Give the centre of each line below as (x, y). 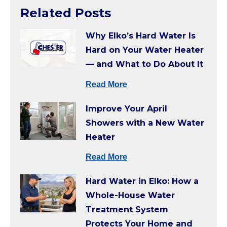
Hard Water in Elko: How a (142, 181)
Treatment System (127, 209)
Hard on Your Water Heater (144, 50)
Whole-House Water (130, 195)
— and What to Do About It (144, 64)
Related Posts (66, 13)
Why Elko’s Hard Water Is (140, 36)
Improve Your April (126, 108)
